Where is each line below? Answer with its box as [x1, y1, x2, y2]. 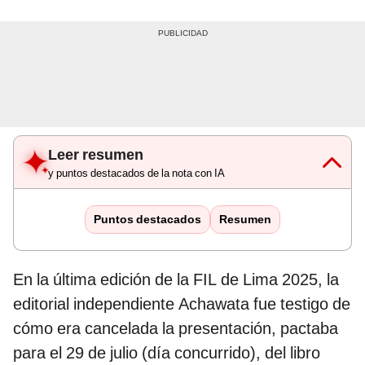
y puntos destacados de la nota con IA [48, 167, 225, 180]
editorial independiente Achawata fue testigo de [13, 294, 350, 314]
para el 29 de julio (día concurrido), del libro [13, 343, 320, 363]
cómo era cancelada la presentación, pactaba [13, 319, 338, 339]
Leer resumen [48, 146, 143, 164]
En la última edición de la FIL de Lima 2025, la [13, 270, 339, 290]
